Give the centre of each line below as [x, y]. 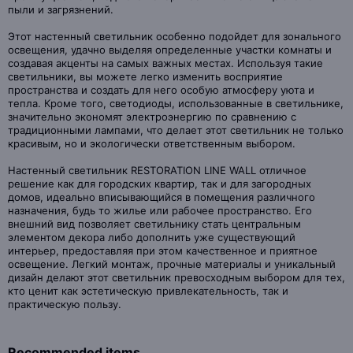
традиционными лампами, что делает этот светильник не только [176, 130]
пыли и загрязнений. [61, 9]
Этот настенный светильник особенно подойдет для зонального [175, 36]
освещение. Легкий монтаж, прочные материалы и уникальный [172, 264]
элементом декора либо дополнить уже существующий [152, 237]
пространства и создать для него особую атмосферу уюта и [161, 90]
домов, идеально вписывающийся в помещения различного [162, 197]
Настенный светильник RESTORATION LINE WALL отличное [157, 170]
